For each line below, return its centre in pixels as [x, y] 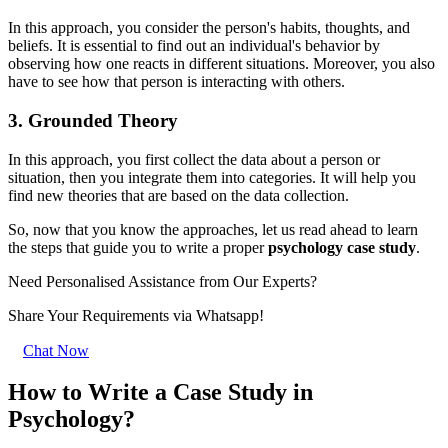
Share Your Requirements [90, 315]
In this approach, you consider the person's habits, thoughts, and [209, 28]
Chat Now [56, 350]
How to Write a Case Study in [160, 392]
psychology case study [342, 247]
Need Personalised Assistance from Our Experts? [162, 281]
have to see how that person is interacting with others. [176, 82]
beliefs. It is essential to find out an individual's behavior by [194, 46]
